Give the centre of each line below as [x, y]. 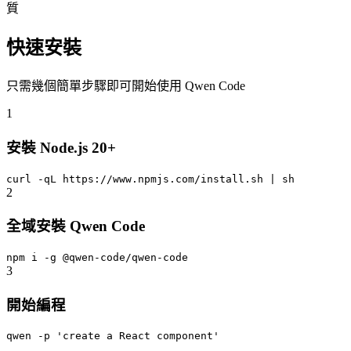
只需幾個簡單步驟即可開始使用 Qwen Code [126, 86]
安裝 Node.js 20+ [61, 147]
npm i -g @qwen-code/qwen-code [97, 257]
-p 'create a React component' [128, 336]
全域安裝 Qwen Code [76, 226]
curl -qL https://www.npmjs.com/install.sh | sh [150, 179]
